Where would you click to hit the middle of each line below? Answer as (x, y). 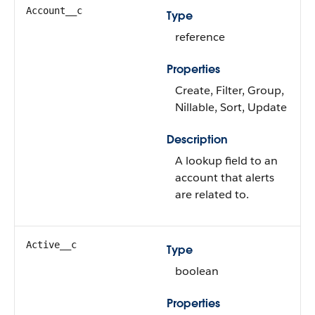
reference (200, 37)
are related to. (212, 194)
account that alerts (225, 178)
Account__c (54, 11)
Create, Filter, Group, (230, 90)
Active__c (51, 245)
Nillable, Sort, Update (231, 107)
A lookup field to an (226, 161)
